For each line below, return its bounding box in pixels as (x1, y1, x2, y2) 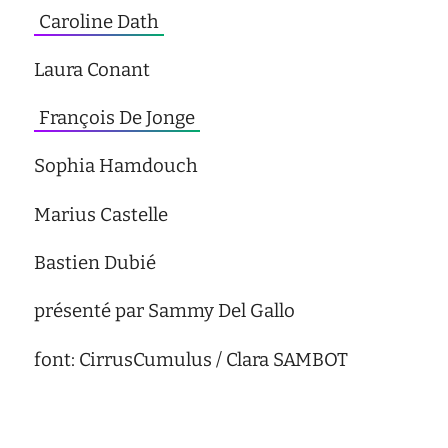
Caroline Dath (38, 10, 159, 33)
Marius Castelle (33, 203, 168, 226)
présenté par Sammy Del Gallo (33, 300, 295, 323)
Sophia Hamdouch (33, 155, 198, 178)
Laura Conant (33, 58, 150, 81)
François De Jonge (38, 107, 195, 130)
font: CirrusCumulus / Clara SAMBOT (33, 348, 348, 371)
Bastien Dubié (33, 251, 156, 274)
